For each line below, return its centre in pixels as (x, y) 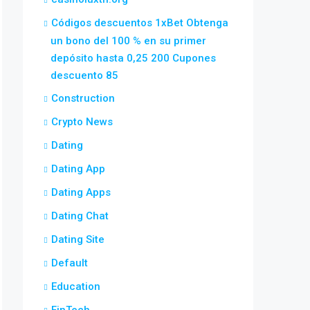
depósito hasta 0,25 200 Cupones (133, 58)
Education (76, 286)
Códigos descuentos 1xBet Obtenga (140, 23)
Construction (83, 98)
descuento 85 (84, 75)
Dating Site (78, 239)
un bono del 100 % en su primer (128, 41)
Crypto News (82, 122)
